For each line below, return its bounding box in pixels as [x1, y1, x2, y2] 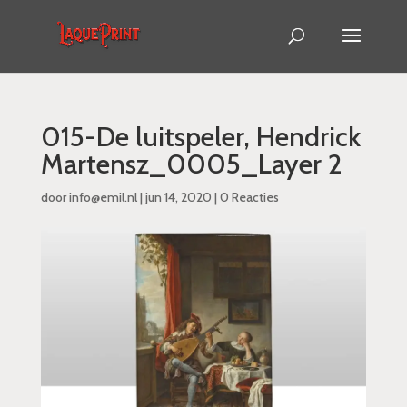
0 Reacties [219, 189, 279, 205]
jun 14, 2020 [144, 189, 212, 205]
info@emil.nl [68, 189, 137, 205]
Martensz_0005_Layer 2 [40, 147, 342, 181]
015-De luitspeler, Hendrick [40, 120, 361, 154]
